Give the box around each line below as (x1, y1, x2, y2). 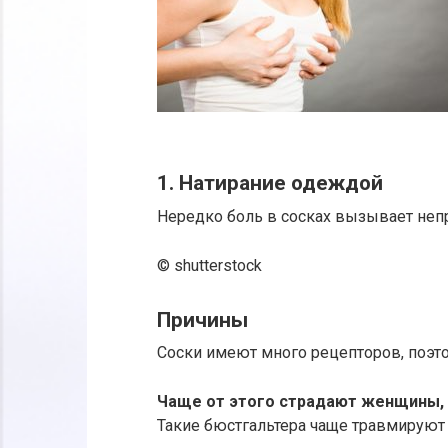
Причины (157, 307, 248, 332)
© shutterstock (157, 255, 262, 275)
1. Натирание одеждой (157, 171, 383, 196)
